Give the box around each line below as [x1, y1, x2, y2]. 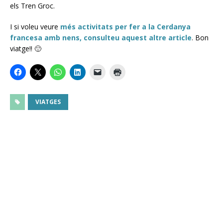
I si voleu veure [10, 22, 60, 32]
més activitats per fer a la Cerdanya [60, 22, 191, 32]
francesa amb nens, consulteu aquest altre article [10, 33, 192, 43]
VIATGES [35, 98, 61, 107]
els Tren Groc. [10, 1, 55, 11]
